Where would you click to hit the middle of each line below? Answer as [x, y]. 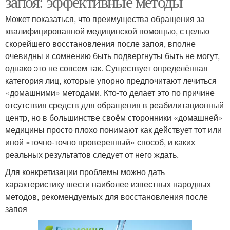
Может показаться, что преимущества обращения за [105, 18]
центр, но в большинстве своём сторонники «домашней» [114, 117]
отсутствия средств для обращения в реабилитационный [114, 105]
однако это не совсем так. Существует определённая [107, 68]
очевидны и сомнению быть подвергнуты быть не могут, [112, 55]
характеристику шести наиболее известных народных [108, 184]
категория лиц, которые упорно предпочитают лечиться [111, 80]
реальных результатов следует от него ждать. [92, 154]
